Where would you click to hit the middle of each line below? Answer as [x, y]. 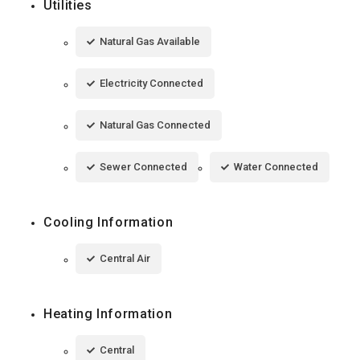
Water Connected [276, 167]
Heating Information [108, 314]
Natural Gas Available [150, 42]
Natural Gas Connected [155, 125]
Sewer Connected [143, 167]
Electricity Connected [151, 84]
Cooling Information [108, 223]
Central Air [125, 259]
